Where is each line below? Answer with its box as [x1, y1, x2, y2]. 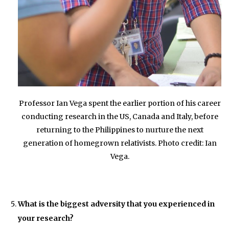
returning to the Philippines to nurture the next [36, 125, 203, 134]
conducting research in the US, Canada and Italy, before [21, 111, 218, 121]
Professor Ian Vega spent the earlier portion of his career [18, 98, 221, 108]
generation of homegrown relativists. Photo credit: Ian [22, 138, 217, 148]
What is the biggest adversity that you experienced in [18, 199, 215, 209]
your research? [18, 213, 74, 223]
